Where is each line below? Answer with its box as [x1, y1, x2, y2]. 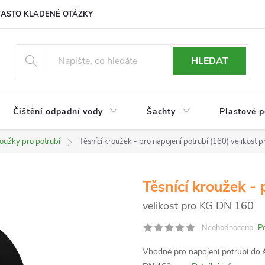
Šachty [146, 106, 176, 117]
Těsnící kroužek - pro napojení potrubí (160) [79, 136, 231, 147]
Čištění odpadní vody [13, 106, 103, 117]
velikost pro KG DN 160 [143, 199, 254, 213]
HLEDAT [190, 54, 228, 67]
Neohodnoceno [202, 222, 253, 233]
